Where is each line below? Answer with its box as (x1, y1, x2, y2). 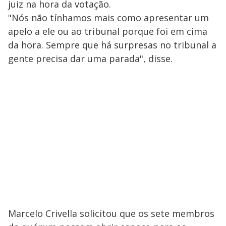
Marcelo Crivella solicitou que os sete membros (8, 207, 214, 220)
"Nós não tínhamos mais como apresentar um (8, 12, 209, 24)
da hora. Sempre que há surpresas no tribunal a (8, 39, 216, 51)
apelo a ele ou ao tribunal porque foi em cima (8, 25, 207, 38)
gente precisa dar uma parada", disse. (8, 52, 173, 65)
